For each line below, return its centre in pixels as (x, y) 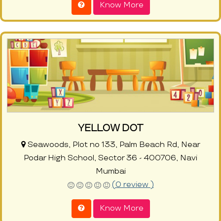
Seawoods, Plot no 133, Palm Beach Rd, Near (113, 145)
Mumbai (110, 172)
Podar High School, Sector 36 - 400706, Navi (110, 158)
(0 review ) (133, 185)
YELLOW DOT (110, 129)
